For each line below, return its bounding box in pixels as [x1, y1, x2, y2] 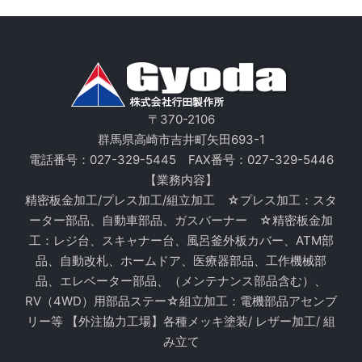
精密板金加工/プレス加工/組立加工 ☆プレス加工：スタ [25, 192, 337, 208]
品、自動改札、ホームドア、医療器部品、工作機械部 [36, 252, 326, 268]
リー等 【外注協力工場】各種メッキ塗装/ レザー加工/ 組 [27, 313, 335, 329]
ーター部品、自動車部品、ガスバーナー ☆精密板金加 [29, 212, 333, 228]
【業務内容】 [145, 171, 217, 187]
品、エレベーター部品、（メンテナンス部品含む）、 [36, 272, 326, 288]
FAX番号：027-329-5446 [175, 151, 334, 167]
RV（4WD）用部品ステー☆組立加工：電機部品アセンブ [25, 293, 337, 309]
